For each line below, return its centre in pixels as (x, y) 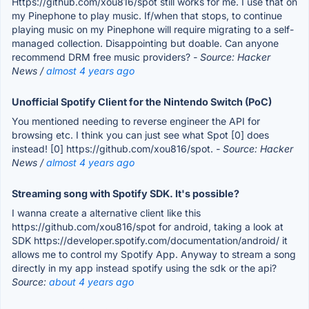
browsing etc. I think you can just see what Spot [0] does (140, 134)
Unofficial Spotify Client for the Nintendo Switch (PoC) (142, 101)
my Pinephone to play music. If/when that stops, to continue (147, 15)
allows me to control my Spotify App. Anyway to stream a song (154, 254)
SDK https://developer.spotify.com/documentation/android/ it (150, 240)
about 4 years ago (91, 281)
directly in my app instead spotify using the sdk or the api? (144, 268)
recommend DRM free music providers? (102, 57)
